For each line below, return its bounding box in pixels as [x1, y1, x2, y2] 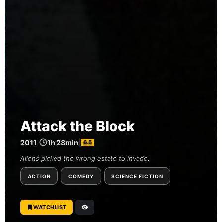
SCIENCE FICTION [111, 173, 163, 179]
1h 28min [47, 138, 78, 147]
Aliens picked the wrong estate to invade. [20, 154, 149, 162]
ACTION [28, 173, 51, 179]
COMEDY [68, 173, 94, 179]
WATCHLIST [33, 203, 67, 211]
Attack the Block [20, 117, 135, 135]
